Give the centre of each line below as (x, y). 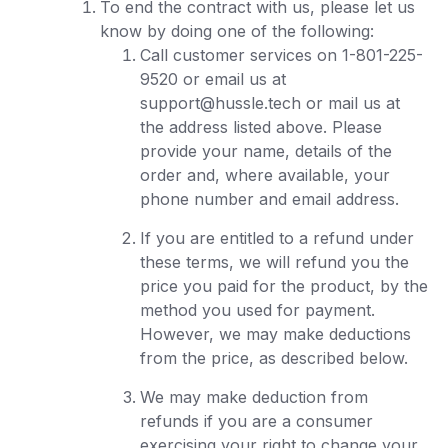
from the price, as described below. (274, 358)
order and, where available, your (265, 175)
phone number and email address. (269, 199)
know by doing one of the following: (237, 31)
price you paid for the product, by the (284, 286)
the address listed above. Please (261, 127)
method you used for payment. (257, 310)
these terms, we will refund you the (274, 262)
